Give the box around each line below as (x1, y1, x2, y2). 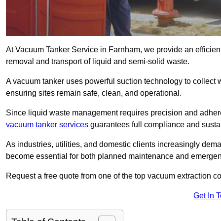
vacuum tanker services (6, 120, 88, 129)
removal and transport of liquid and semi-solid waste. (6, 57, 189, 66)
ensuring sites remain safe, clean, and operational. (6, 89, 182, 98)
